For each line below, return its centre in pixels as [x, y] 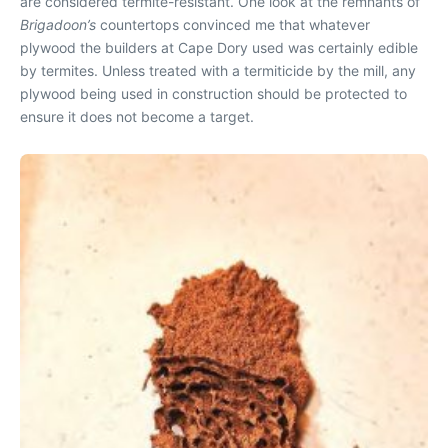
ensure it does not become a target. [137, 117]
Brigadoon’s [60, 25]
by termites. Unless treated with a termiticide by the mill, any [218, 71]
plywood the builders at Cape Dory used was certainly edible [219, 48]
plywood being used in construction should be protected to [213, 94]
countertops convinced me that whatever [235, 25]
